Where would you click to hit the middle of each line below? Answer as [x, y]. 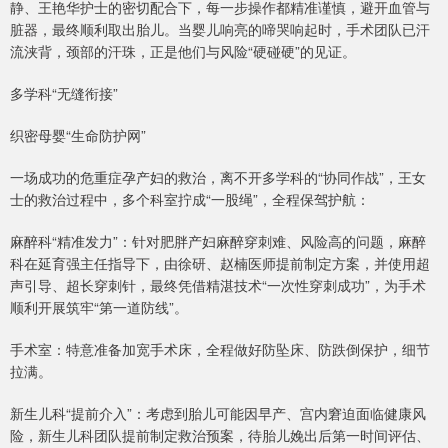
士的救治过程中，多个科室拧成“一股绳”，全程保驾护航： [190, 199]
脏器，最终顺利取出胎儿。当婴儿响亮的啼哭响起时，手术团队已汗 [220, 29]
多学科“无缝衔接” [64, 93]
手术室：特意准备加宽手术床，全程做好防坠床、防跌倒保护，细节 [220, 349]
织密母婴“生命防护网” [78, 135]
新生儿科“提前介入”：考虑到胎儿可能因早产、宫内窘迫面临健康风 [218, 413]
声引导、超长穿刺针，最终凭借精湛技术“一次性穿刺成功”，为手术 [218, 285]
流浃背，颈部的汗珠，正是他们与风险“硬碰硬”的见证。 [183, 51]
